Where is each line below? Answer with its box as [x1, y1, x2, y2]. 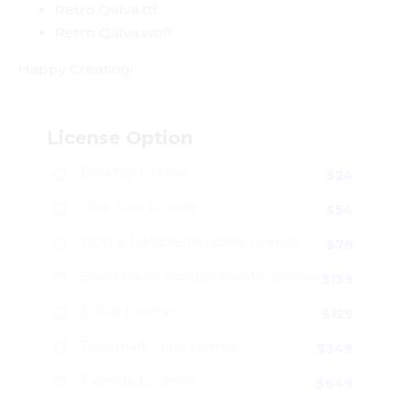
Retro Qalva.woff [55, 24, 172, 41]
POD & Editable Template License [81, 234, 299, 250]
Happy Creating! [18, 60, 133, 78]
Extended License [81, 372, 196, 389]
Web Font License [81, 199, 198, 215]
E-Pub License [81, 303, 174, 320]
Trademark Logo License [81, 338, 239, 354]
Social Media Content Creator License [81, 268, 321, 285]
